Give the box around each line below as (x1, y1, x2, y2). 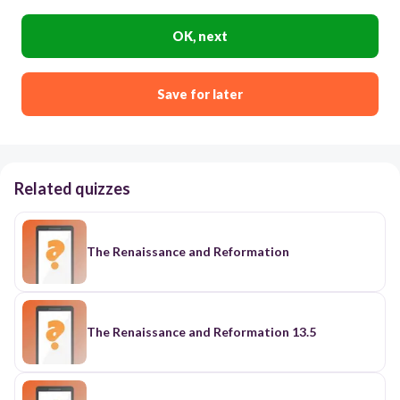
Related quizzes (14, 178, 130, 198)
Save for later (157, 86, 243, 102)
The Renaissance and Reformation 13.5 (87, 323, 316, 339)
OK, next (172, 28, 228, 44)
